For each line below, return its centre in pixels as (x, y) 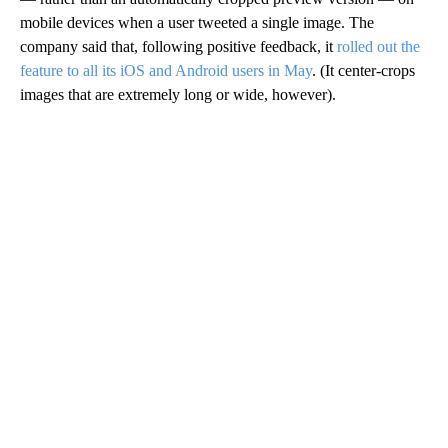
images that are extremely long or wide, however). (178, 94)
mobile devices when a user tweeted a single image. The (197, 22)
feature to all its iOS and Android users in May (166, 70)
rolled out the (378, 46)
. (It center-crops (363, 70)
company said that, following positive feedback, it (178, 46)
